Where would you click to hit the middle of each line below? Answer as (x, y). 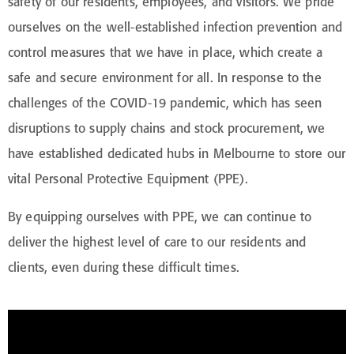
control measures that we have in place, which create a (166, 52)
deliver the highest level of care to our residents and (157, 241)
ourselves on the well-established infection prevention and (175, 26)
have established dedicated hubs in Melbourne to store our (177, 153)
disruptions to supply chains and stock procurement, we (167, 128)
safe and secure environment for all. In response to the (165, 77)
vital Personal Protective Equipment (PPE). (128, 178)
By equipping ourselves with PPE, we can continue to (160, 216)
